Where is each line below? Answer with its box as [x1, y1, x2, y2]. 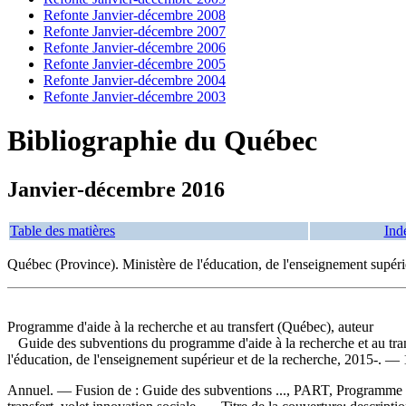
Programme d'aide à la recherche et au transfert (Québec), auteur [7, 318, 373, 334]
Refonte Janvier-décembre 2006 [43, 40, 226, 55]
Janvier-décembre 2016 [7, 177, 225, 201]
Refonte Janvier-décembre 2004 [43, 72, 226, 88]
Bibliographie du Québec [7, 124, 317, 158]
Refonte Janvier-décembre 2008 [43, 7, 226, 23]
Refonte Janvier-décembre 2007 [43, 24, 226, 39]
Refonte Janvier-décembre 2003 [43, 89, 226, 104]
